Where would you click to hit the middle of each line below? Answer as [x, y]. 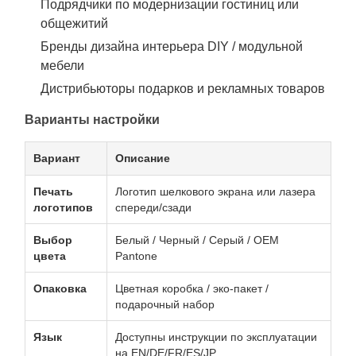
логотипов [63, 207]
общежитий [74, 23]
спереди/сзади [153, 207]
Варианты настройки [92, 120]
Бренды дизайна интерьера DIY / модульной [172, 46]
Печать [53, 192]
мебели [62, 66]
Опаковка [60, 288]
